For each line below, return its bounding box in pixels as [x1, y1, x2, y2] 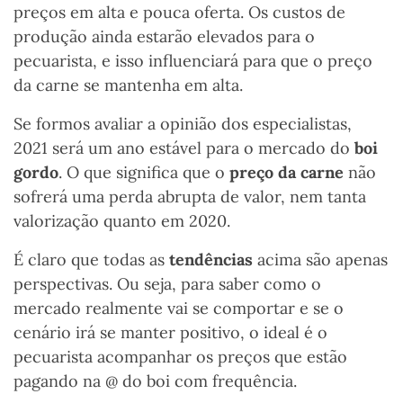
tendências [169, 249, 253, 271]
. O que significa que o [58, 162, 225, 184]
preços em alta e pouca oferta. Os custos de [13, 2, 345, 23]
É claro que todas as [13, 249, 169, 271]
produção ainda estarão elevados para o [13, 26, 315, 48]
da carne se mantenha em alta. [13, 75, 243, 96]
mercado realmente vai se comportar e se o [13, 298, 344, 319]
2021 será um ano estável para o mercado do [13, 138, 354, 159]
